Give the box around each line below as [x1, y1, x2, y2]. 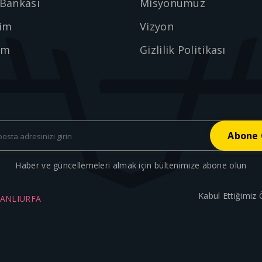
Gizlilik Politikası [140, 43, 226, 57]
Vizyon [140, 19, 174, 33]
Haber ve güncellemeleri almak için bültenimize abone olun [15, 160, 247, 171]
